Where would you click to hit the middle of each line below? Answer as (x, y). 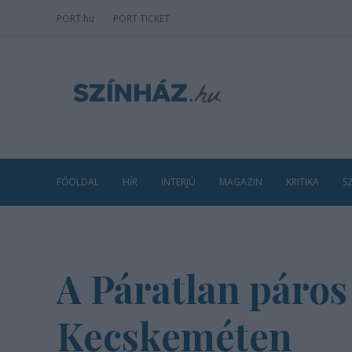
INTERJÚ (178, 182)
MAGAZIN (241, 182)
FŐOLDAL (78, 182)
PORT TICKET (141, 18)
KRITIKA (302, 182)
